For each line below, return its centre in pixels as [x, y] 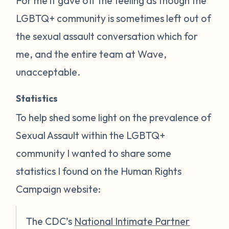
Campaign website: [59, 189]
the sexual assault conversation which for [107, 36]
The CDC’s [50, 221]
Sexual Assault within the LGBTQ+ [91, 135]
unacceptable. [48, 72]
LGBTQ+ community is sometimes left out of [114, 18]
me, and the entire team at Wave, [91, 54]
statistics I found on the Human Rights [99, 171]
